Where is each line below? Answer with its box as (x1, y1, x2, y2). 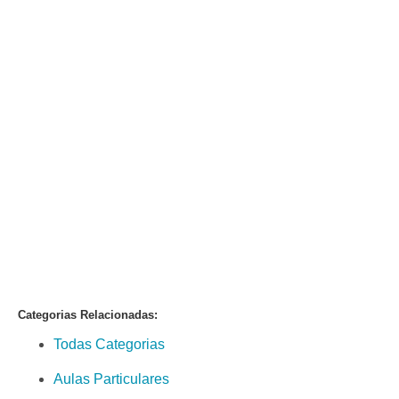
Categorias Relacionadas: (18, 308, 158, 322)
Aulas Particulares (53, 371, 169, 387)
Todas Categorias (53, 337, 165, 352)
